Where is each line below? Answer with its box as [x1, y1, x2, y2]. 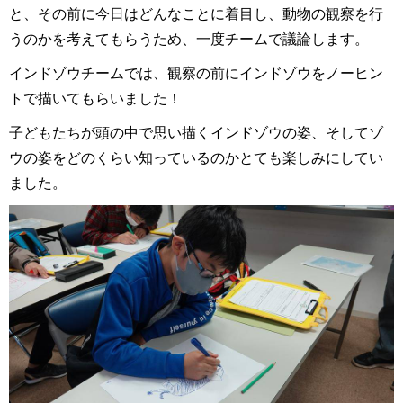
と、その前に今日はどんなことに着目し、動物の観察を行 [9, 5, 383, 22]
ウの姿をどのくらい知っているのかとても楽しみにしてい [9, 149, 383, 166]
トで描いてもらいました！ [9, 90, 182, 107]
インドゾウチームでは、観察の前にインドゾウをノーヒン [9, 65, 383, 82]
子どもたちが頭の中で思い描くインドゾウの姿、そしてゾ [9, 124, 383, 141]
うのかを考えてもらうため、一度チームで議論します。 [9, 31, 369, 48]
